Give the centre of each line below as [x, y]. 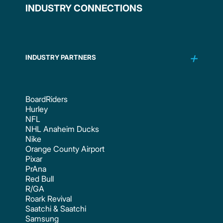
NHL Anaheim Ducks [62, 129]
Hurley [37, 109]
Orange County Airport [65, 149]
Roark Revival [49, 198]
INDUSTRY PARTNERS [61, 57]
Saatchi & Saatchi [56, 208]
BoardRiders [47, 99]
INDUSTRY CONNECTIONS [84, 8]
